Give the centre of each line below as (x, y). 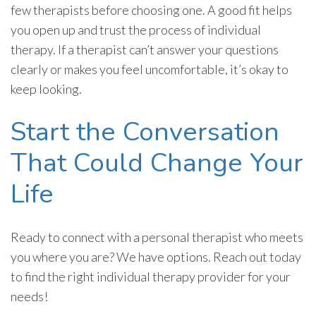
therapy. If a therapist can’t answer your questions (145, 50)
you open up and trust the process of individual (136, 30)
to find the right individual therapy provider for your (151, 277)
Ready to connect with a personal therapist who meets (157, 237)
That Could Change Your (157, 163)
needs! (30, 297)
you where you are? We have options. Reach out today (156, 257)
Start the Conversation (145, 132)
